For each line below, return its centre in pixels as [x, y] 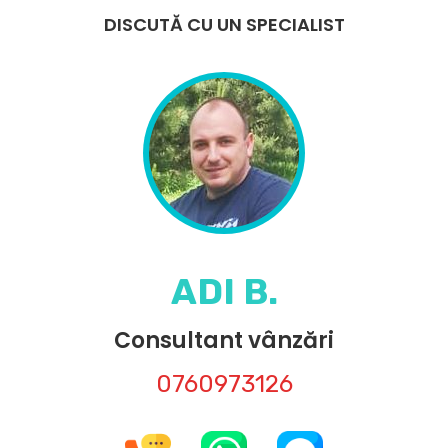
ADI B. [224, 291]
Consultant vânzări [224, 340]
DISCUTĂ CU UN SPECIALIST [224, 24]
